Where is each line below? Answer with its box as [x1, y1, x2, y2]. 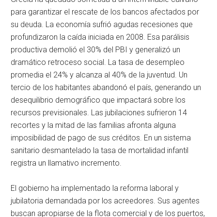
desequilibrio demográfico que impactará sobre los [11, 95, 186, 105]
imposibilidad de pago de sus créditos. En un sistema [11, 133, 191, 143]
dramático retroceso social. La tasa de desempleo [11, 58, 185, 67]
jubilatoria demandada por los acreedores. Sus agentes [11, 196, 200, 206]
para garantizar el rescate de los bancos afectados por [11, 7, 200, 17]
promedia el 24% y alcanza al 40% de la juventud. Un [11, 70, 188, 80]
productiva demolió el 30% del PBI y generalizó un [11, 45, 181, 55]
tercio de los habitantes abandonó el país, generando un [11, 83, 201, 93]
